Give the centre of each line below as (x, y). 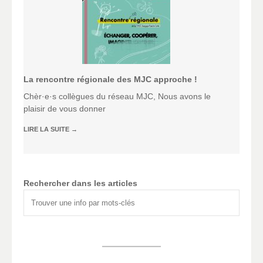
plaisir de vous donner (65, 109)
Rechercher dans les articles (80, 183)
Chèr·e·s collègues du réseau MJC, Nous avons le (117, 97)
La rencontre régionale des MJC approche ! (110, 80)
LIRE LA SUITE (47, 129)
